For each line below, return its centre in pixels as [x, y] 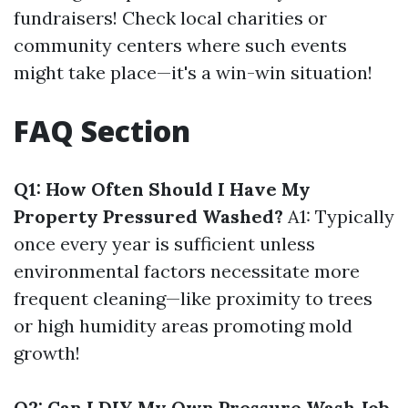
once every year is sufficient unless [164, 244]
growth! [47, 353]
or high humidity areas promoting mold [183, 326]
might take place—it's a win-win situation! [193, 72]
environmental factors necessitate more [187, 271]
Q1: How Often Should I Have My [162, 189]
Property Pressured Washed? [148, 216]
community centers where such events [180, 45]
